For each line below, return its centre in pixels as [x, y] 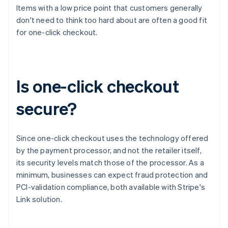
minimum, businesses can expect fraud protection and [112, 175]
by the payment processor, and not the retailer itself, [109, 150]
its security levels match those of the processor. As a [110, 163]
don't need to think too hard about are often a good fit [112, 20]
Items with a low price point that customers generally [109, 8]
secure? [47, 108]
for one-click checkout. [57, 32]
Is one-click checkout [98, 86]
